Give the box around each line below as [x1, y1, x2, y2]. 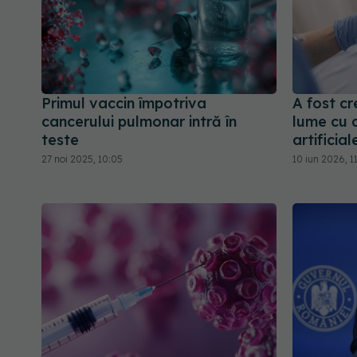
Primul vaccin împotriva [41, 94, 206, 113]
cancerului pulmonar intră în [41, 112, 237, 131]
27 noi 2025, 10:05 [41, 153, 123, 166]
